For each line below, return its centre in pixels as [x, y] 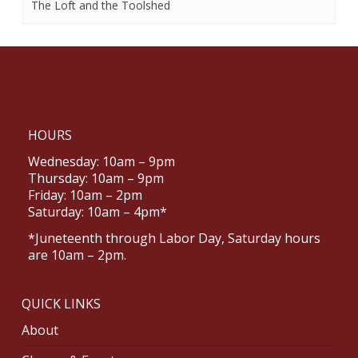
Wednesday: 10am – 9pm [101, 161]
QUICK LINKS [61, 303]
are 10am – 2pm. [77, 255]
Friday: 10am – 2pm [85, 195]
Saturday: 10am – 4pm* [97, 211]
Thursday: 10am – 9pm [95, 178]
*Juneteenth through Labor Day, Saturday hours [174, 238]
